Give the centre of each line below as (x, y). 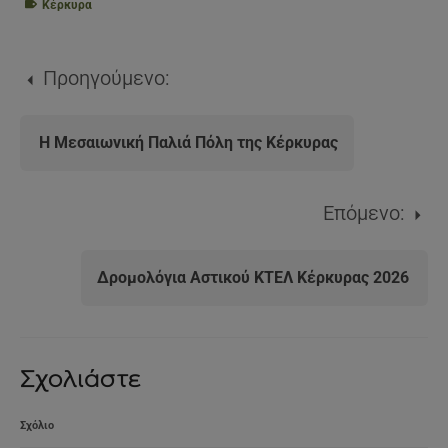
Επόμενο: (364, 212)
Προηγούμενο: (106, 77)
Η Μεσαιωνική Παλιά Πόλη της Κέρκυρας (188, 142)
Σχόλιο (37, 425)
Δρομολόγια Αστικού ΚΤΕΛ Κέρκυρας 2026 (253, 277)
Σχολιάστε (80, 378)
